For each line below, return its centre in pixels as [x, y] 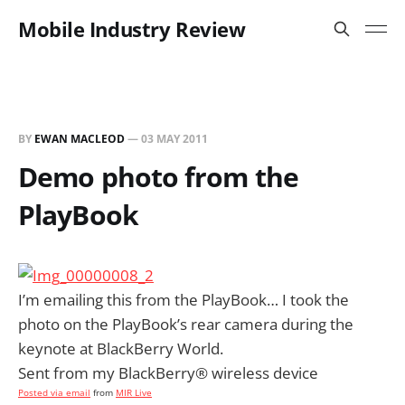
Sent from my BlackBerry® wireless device [168, 373]
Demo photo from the [158, 177]
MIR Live [134, 392]
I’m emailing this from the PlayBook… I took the [184, 300]
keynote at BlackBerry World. [121, 348]
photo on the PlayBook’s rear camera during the [186, 324]
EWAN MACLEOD [80, 139]
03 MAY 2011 [174, 139]
